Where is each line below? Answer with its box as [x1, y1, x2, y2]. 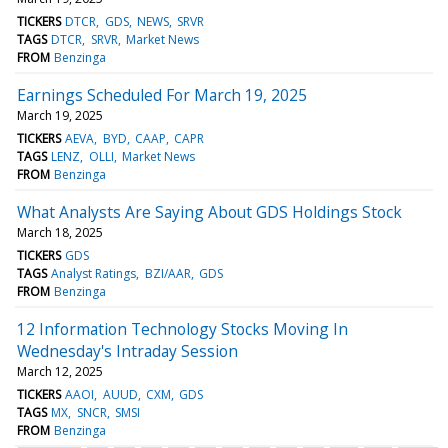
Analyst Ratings [51, 264, 137, 282]
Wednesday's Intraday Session [17, 339, 238, 362]
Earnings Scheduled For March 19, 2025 [17, 83, 307, 106]
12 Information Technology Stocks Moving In [17, 317, 348, 340]
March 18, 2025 [17, 223, 103, 241]
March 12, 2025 [17, 362, 103, 380]
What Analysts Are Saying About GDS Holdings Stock [17, 200, 402, 223]
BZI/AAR [144, 264, 191, 282]
